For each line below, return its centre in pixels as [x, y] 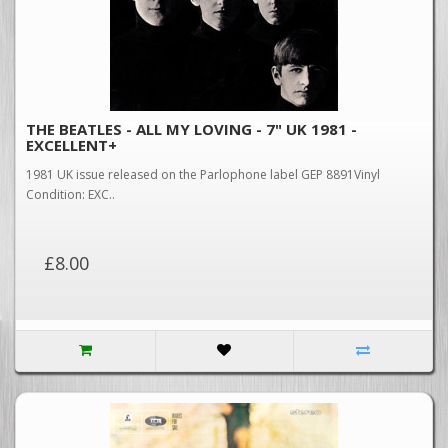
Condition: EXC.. [70, 194]
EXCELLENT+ [71, 145]
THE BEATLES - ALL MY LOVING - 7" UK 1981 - [191, 129]
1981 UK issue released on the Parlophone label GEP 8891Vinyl [203, 174]
